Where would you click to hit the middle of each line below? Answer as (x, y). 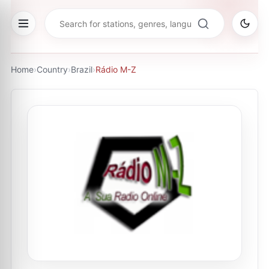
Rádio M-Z (116, 69)
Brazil (82, 69)
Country (52, 69)
